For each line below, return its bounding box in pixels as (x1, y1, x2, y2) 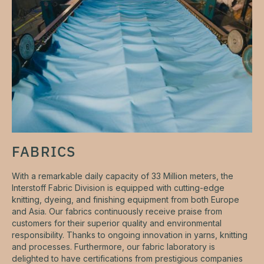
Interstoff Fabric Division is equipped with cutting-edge (12, 183, 225, 193)
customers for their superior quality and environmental (12, 218, 222, 228)
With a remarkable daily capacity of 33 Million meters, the (12, 171, 233, 181)
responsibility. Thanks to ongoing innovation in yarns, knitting (12, 230, 247, 240)
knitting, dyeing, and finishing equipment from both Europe (12, 194, 239, 204)
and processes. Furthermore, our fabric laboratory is (12, 242, 215, 252)
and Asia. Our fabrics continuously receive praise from (12, 206, 222, 216)
